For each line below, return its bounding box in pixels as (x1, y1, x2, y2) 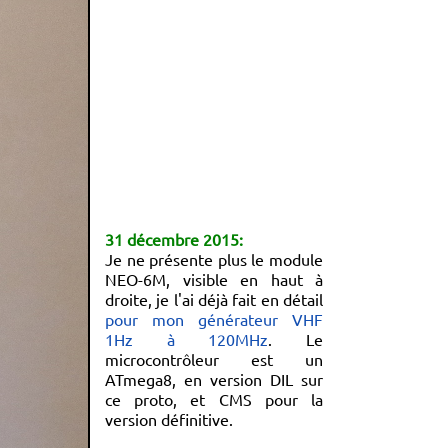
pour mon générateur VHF (105, 309, 323, 329)
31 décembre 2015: (105, 229, 243, 249)
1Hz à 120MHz (105, 329, 269, 349)
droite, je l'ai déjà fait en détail (105, 289, 323, 309)
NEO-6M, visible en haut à (105, 269, 323, 289)
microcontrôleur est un (105, 349, 323, 369)
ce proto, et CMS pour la (105, 389, 323, 409)
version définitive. (105, 409, 233, 429)
